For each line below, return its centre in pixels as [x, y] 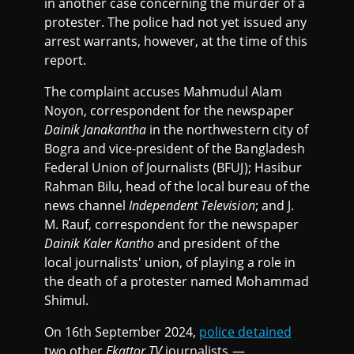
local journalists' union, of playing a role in [170, 262]
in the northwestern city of [227, 129]
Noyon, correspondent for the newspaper [169, 110]
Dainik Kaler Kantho [100, 243]
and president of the [217, 243]
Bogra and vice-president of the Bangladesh [175, 148]
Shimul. [67, 300]
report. [66, 60]
